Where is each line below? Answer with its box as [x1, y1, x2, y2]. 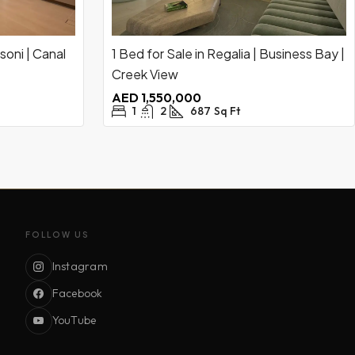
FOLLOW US [25, 229, 90, 239]
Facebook [52, 286, 103, 301]
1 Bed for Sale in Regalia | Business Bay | [112, 45, 345, 63]
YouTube [52, 313, 97, 328]
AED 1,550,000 [112, 90, 201, 106]
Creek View [112, 66, 178, 83]
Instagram [52, 259, 109, 274]
